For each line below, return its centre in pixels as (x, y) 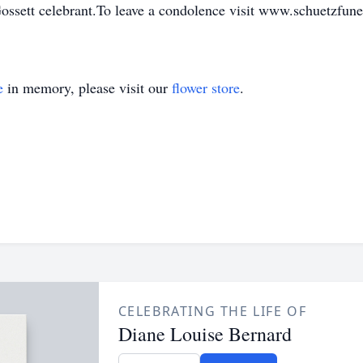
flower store (206, 88)
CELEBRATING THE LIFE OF (212, 311)
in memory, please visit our (88, 88)
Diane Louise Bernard (205, 334)
